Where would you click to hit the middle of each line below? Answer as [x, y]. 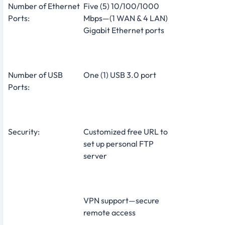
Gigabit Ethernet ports [124, 30]
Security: [24, 131]
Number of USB [35, 75]
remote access [109, 212]
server [95, 155]
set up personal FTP [119, 143]
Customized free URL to [126, 131]
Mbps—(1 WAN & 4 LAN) [126, 18]
